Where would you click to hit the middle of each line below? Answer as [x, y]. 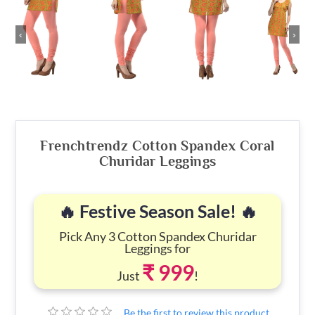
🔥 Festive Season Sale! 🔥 [157, 211]
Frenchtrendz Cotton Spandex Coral [157, 146]
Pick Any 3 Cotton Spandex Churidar [157, 236]
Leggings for [157, 248]
